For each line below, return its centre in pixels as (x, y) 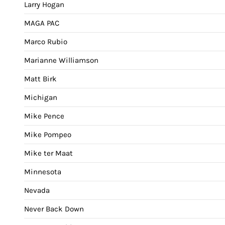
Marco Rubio (46, 41)
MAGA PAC (42, 23)
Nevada (37, 190)
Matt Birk (40, 79)
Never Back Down (54, 209)
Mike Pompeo (48, 134)
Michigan (41, 97)
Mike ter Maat (48, 153)
